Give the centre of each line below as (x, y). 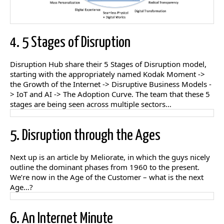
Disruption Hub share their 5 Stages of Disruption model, (108, 64)
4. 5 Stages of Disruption (70, 42)
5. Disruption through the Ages (85, 135)
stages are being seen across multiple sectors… (91, 104)
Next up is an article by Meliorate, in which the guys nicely (110, 157)
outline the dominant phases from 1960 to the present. (105, 167)
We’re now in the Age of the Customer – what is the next (107, 177)
